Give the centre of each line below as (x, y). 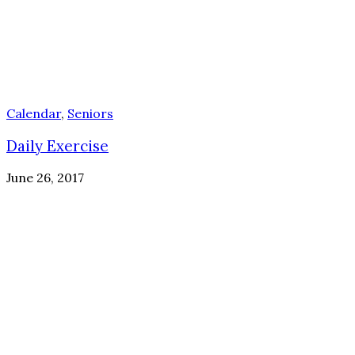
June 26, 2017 (45, 178)
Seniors (90, 114)
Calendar (34, 114)
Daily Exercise (57, 145)
